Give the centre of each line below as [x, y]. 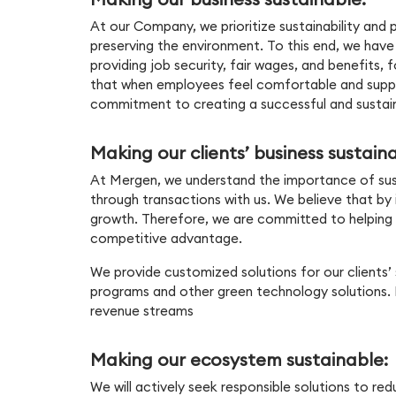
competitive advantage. [166, 238]
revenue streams [142, 310]
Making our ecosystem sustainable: [239, 359]
